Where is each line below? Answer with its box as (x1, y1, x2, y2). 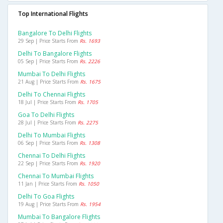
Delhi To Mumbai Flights (18, 131, 85, 140)
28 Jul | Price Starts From (18, 119, 78, 126)
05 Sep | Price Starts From (18, 58, 80, 65)
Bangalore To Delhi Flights (18, 29, 92, 38)
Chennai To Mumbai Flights (18, 172, 94, 181)
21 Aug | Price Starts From (18, 78, 80, 86)
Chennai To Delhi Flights (18, 151, 85, 160)
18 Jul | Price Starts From (18, 99, 78, 106)
